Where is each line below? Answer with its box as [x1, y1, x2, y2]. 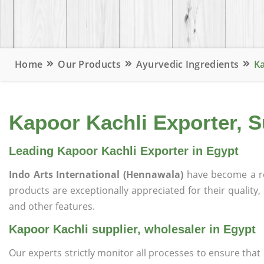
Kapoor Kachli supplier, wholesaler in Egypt [9, 223, 256, 236]
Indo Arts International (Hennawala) [9, 168, 187, 181]
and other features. [9, 200, 95, 213]
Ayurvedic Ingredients [136, 58, 239, 71]
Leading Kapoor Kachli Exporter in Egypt [9, 144, 239, 157]
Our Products [58, 58, 121, 71]
